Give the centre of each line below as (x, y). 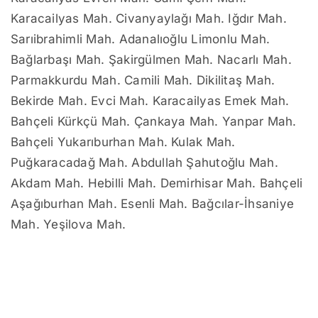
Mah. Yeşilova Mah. (68, 225)
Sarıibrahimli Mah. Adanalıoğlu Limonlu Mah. (141, 39)
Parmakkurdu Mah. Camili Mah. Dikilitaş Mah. (143, 81)
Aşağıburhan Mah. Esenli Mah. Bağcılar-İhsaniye (153, 204)
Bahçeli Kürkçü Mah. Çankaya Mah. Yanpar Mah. (154, 122)
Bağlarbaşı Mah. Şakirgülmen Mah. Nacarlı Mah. (151, 60)
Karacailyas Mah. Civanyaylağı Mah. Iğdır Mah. (149, 19)
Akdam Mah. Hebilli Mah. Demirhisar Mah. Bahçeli (157, 183)
